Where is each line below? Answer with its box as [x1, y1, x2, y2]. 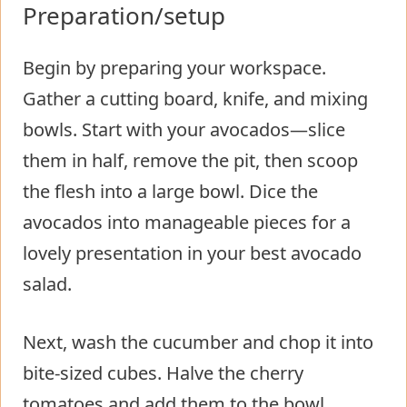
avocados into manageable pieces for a [23, 209, 351, 234]
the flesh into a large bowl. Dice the [23, 178, 318, 203]
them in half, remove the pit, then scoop [23, 147, 358, 173]
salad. [23, 271, 72, 296]
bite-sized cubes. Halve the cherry [23, 360, 303, 385]
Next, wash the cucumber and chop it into [23, 329, 373, 354]
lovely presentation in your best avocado [23, 240, 362, 265]
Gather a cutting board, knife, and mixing [23, 85, 368, 111]
